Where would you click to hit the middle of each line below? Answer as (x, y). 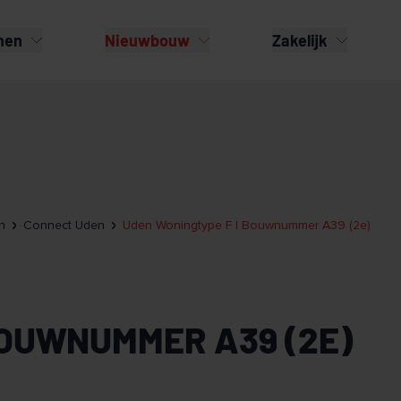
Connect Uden (64, 226)
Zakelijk (300, 40)
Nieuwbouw (147, 40)
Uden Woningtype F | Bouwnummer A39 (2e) (247, 226)
